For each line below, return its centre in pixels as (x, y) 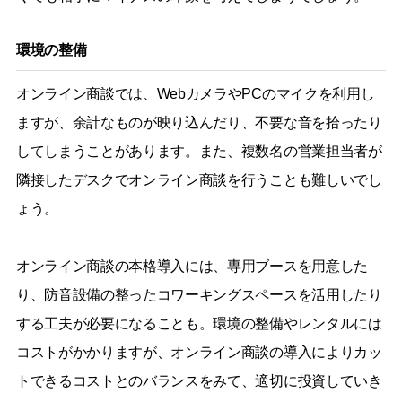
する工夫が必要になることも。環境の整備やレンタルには (199, 323)
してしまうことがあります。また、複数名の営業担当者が (199, 151)
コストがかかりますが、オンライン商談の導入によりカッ (199, 352)
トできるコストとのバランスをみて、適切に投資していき (199, 380)
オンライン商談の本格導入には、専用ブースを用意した (192, 266)
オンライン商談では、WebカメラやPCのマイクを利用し (195, 93)
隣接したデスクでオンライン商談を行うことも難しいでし (199, 179)
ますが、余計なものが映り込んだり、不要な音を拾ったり (199, 122)
